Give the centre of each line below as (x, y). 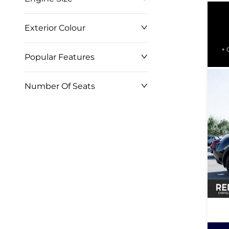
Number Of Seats (60, 86)
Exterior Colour (55, 28)
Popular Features (60, 57)
